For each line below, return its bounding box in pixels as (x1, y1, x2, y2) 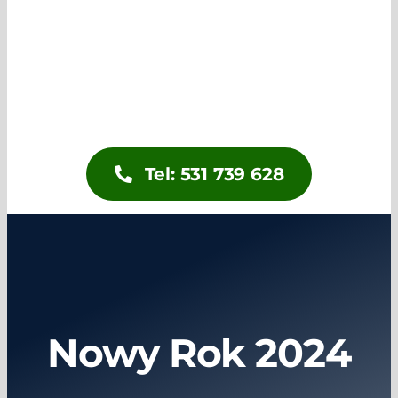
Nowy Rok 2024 (47, 329, 351, 377)
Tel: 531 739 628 (144, 163, 284, 185)
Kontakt (224, 92, 283, 113)
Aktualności (224, 37, 309, 59)
